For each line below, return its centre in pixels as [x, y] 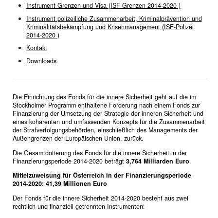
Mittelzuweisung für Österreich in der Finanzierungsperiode [102, 175]
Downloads [41, 61]
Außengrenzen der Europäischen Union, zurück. [78, 138]
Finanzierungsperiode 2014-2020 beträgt [69, 161]
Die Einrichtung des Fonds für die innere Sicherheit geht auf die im [104, 97]
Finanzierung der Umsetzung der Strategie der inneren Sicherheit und [108, 114]
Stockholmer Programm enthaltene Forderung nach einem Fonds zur [106, 105]
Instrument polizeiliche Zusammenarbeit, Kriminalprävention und [114, 18]
